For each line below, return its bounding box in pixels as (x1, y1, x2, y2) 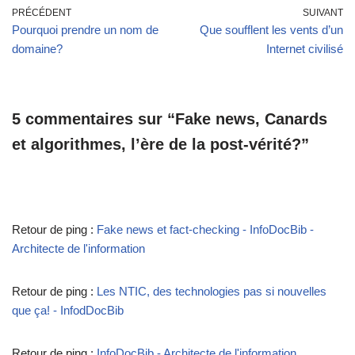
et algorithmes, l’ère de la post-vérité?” (12, 135, 309, 153)
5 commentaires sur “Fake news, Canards (12, 109, 327, 128)
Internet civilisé (266, 41, 343, 55)
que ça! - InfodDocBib (12, 303, 124, 317)
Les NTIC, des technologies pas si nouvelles (97, 284, 326, 298)
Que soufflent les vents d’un (200, 22, 343, 36)
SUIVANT (303, 6, 343, 18)
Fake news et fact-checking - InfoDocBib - (97, 222, 314, 236)
